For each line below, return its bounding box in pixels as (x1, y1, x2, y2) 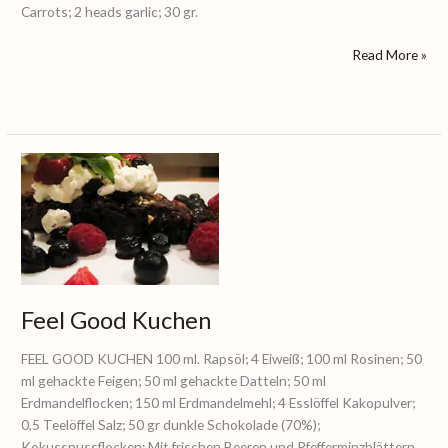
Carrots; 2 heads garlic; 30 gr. (21, 3, 199, 21)
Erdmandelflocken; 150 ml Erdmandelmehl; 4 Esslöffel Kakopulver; (21, 394, 416, 412)
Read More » (351, 45, 427, 63)
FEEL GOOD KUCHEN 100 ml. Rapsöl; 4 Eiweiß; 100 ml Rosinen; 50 (21, 350, 423, 368)
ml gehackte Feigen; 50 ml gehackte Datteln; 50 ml (21, 372, 327, 390)
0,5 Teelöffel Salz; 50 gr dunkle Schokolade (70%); (21, 416, 321, 434)
